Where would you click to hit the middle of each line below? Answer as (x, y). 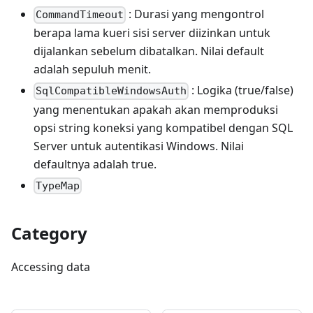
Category (49, 233)
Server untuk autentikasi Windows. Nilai (139, 146)
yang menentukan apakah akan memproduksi (156, 109)
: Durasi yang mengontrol (195, 14)
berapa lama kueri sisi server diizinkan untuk (152, 33)
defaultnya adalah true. (95, 164)
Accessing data (51, 267)
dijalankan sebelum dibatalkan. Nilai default (149, 51)
